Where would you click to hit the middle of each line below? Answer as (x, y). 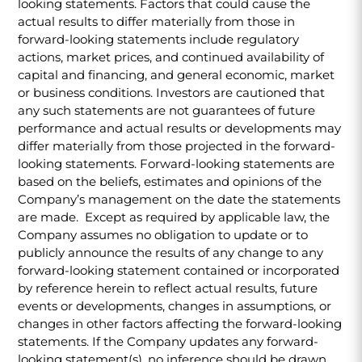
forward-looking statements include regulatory (159, 39)
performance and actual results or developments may (180, 128)
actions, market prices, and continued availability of (171, 57)
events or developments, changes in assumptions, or (175, 306)
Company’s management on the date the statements (179, 199)
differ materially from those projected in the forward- (177, 146)
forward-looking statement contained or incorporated (179, 270)
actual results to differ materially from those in (157, 21)
